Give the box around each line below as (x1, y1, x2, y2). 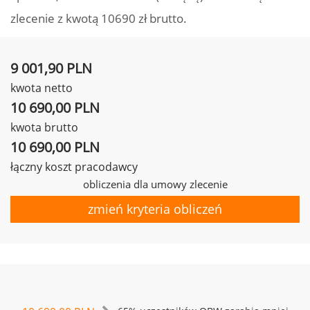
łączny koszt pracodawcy (10, 159, 138, 174)
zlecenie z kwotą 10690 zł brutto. (10, 10, 187, 26)
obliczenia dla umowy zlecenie (82, 177, 228, 191)
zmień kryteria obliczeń (88, 201, 222, 217)
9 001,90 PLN (10, 59, 92, 77)
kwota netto (10, 80, 73, 95)
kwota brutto (10, 120, 78, 135)
